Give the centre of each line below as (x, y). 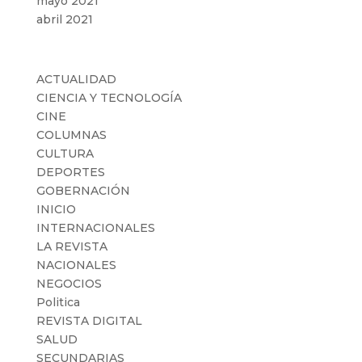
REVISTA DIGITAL (89, 320)
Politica (58, 302)
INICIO (56, 209)
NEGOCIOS (69, 283)
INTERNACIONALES (95, 227)
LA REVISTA (72, 246)
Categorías (78, 57)
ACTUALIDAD (76, 79)
